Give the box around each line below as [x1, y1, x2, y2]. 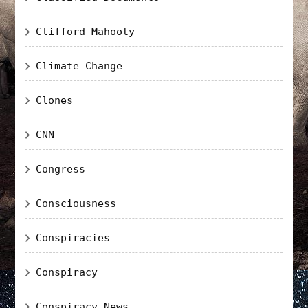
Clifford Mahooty [36, 25, 135, 38]
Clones [36, 93, 74, 107]
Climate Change [36, 59, 123, 72]
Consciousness [36, 197, 117, 210]
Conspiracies [36, 231, 111, 244]
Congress [36, 162, 86, 175]
